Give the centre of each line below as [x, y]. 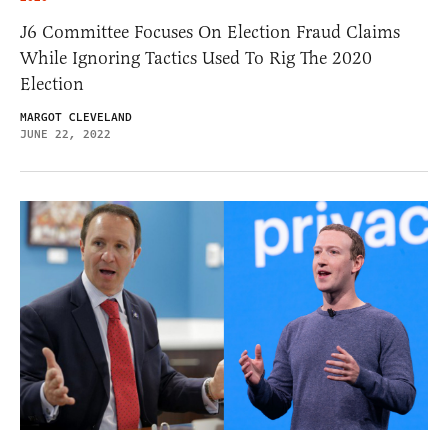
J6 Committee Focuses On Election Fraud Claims [210, 31]
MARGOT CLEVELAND [76, 117]
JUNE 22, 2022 [65, 134]
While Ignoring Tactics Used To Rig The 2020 [196, 57]
